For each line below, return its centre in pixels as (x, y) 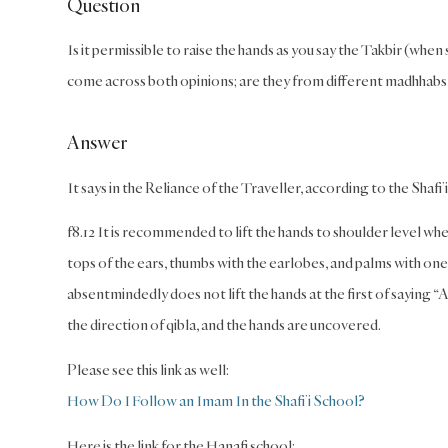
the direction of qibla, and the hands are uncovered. (224, 325)
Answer (97, 142)
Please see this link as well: (148, 370)
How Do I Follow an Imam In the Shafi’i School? (216, 401)
